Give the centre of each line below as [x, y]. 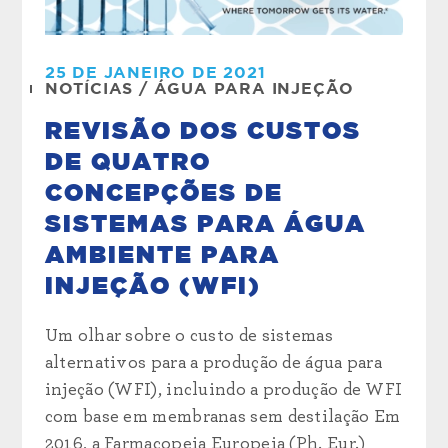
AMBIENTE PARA [162, 256]
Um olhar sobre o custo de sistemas [188, 336]
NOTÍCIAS [89, 89]
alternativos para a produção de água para [213, 363]
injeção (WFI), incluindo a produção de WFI [223, 390]
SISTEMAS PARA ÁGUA [205, 225]
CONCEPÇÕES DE [163, 194]
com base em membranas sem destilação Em [222, 417]
